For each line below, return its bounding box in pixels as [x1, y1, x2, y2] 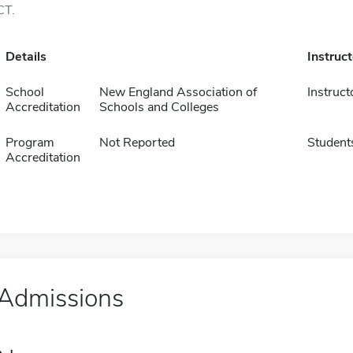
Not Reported [98, 134, 175, 151]
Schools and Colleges [98, 98, 219, 116]
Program [5, 134, 54, 151]
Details [5, 48, 46, 65]
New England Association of [98, 84, 257, 101]
